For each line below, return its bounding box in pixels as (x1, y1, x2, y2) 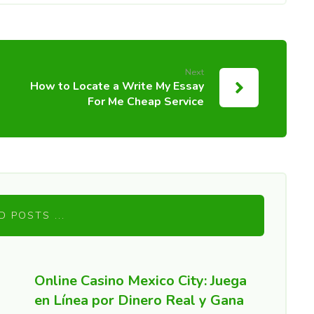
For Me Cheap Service (88, 94, 205, 109)
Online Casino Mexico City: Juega (34, 271, 247, 290)
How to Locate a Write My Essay (30, 78, 205, 94)
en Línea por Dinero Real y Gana (34, 291, 244, 310)
